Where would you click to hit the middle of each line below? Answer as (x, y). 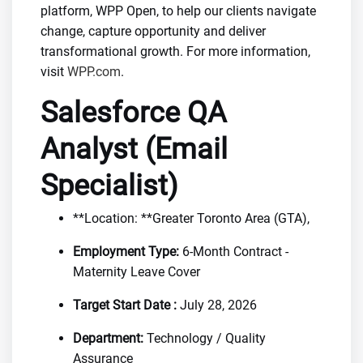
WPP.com (94, 72)
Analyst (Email (134, 149)
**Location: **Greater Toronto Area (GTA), (191, 218)
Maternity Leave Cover (137, 272)
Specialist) (109, 186)
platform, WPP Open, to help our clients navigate (178, 11)
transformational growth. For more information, (175, 51)
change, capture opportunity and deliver (153, 31)
